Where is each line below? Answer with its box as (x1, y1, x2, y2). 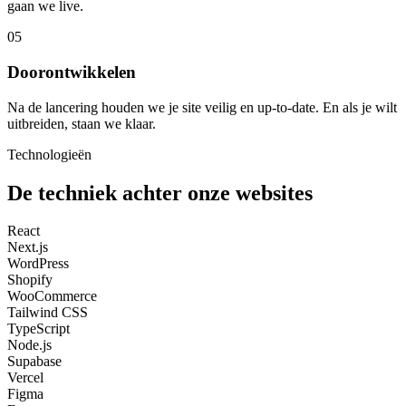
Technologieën (7, 146, 92, 162)
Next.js (7, 239, 48, 256)
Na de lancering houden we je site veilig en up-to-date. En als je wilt (7, 99, 397, 115)
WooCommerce (7, 288, 97, 304)
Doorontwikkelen (7, 62, 136, 82)
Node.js (7, 337, 52, 353)
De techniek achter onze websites (7, 180, 313, 205)
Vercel (7, 370, 43, 386)
